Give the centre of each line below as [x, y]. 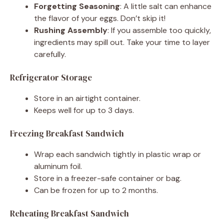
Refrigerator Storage [51, 77]
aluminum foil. [58, 166]
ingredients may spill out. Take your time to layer [122, 42]
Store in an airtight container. [87, 98]
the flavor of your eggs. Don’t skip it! [100, 18]
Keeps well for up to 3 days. [84, 110]
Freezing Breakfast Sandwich [67, 133]
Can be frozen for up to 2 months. [96, 190]
